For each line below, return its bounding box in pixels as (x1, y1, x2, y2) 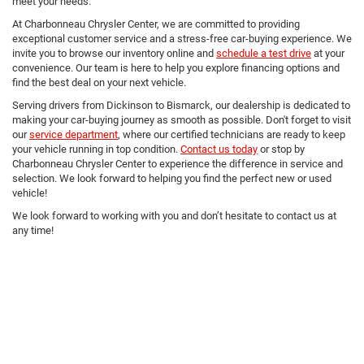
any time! (12, 223, 54, 236)
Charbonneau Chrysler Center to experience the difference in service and (12, 157, 343, 170)
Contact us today (180, 142, 258, 155)
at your (311, 46, 344, 59)
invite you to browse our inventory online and (12, 46, 216, 59)
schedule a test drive (216, 46, 311, 59)
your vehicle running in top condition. (12, 142, 180, 155)
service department (29, 128, 118, 141)
